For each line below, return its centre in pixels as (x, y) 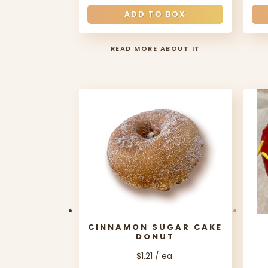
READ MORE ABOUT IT (155, 48)
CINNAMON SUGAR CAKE (155, 227)
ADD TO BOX (155, 14)
